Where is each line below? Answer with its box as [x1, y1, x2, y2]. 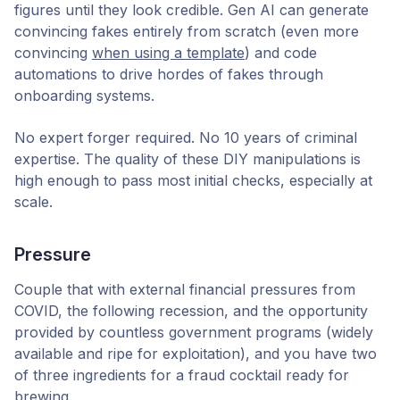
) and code [245, 44, 317, 62]
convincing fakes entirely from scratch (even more [14, 22, 359, 41]
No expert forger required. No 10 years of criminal [14, 128, 357, 146]
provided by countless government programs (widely [14, 322, 373, 341]
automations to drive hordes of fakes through [14, 65, 323, 84]
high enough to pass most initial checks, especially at [14, 171, 372, 189]
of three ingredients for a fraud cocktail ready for [14, 365, 349, 384]
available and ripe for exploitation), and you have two [14, 344, 377, 362]
